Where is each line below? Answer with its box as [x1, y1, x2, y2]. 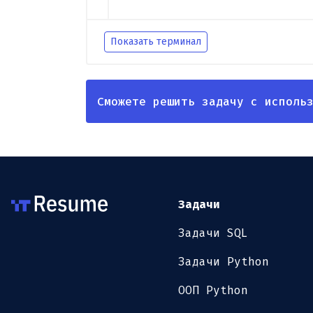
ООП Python [178, 283, 249, 298]
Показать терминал [110, 36, 201, 48]
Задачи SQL [178, 226, 249, 241]
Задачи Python [178, 254, 270, 270]
